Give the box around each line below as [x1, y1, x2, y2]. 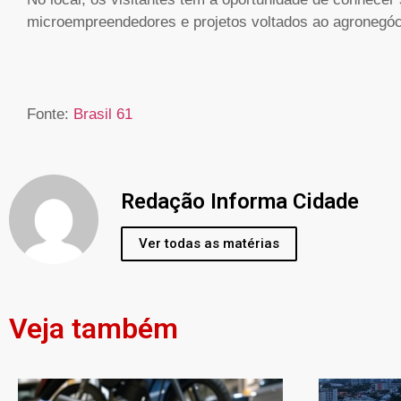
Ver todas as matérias [139, 235, 279, 252]
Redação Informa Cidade [121, 189, 359, 215]
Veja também [9, 311, 178, 346]
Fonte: [27, 106, 73, 124]
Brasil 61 [73, 106, 132, 124]
